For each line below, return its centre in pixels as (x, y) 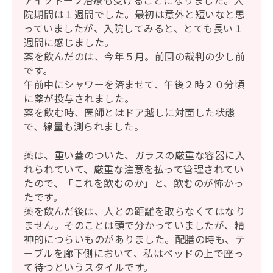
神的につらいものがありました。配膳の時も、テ (135, 239)
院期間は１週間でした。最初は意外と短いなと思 (135, 14)
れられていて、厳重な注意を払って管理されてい (134, 169)
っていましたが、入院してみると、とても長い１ (134, 28)
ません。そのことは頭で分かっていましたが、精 (134, 225)
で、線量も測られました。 (84, 126)
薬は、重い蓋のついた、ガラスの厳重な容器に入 (135, 155)
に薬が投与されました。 (79, 98)
